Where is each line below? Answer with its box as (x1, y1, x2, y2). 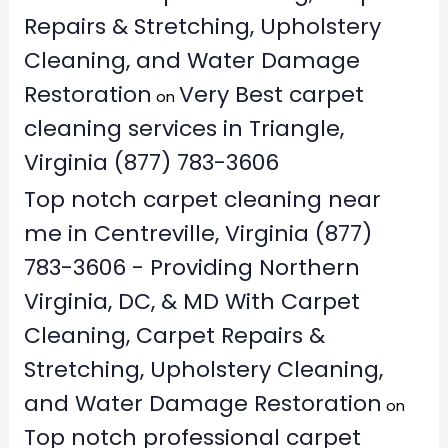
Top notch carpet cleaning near (23, 184, 381, 216)
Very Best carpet (178, 78, 364, 110)
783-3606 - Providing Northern (23, 252, 360, 284)
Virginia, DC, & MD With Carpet (23, 286, 360, 318)
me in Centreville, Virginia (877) (23, 218, 372, 250)
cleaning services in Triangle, (23, 112, 344, 144)
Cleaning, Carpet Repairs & (23, 320, 325, 352)
